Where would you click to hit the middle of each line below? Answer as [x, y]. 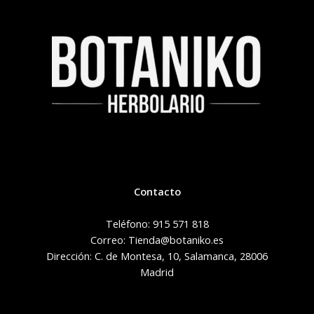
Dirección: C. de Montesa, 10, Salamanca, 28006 [157, 256]
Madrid [157, 272]
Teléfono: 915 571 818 [157, 224]
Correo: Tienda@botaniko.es [157, 240]
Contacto [157, 192]
